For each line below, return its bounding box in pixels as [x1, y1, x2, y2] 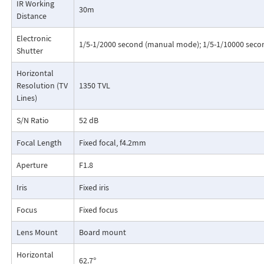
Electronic [16, 33, 51, 44]
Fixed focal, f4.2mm [78, 137, 146, 148]
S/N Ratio [16, 115, 49, 126]
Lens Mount [16, 227, 58, 238]
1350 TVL [78, 80, 110, 91]
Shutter [16, 45, 43, 57]
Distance [16, 11, 47, 22]
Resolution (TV [16, 80, 68, 91]
